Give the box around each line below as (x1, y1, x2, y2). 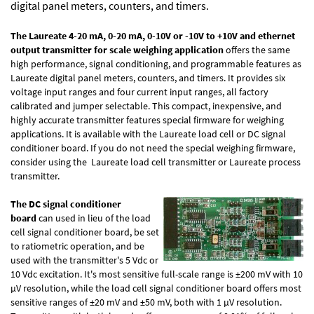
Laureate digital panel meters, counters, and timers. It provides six (11, 71, 285, 84)
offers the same (224, 43, 290, 56)
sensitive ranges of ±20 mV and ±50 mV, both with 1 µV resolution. (11, 295, 282, 308)
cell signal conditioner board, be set (11, 225, 159, 238)
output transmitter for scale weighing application (11, 43, 224, 56)
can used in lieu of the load (36, 211, 151, 224)
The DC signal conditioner (11, 197, 121, 210)
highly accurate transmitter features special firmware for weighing (11, 113, 284, 126)
